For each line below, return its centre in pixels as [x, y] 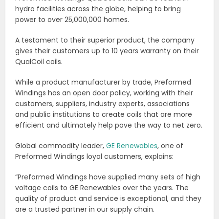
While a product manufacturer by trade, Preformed [103, 82]
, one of [171, 145]
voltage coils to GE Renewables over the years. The [102, 187]
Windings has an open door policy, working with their [104, 93]
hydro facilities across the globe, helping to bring [98, 9]
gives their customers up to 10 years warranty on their [107, 51]
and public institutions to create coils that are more [104, 114]
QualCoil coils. [39, 61]
